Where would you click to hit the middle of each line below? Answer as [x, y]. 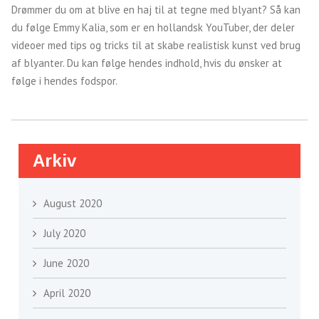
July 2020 [64, 233]
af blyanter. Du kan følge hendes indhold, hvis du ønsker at [146, 63]
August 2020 [72, 203]
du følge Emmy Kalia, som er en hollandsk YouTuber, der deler [153, 27]
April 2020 [67, 293]
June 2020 [66, 263]
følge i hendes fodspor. [65, 80]
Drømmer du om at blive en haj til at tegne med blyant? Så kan [156, 9]
